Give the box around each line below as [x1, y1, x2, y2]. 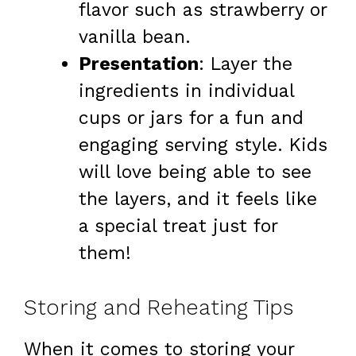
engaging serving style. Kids [79, 134, 327, 157]
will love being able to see [79, 161, 311, 184]
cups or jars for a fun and [79, 107, 304, 130]
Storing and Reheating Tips [24, 294, 293, 320]
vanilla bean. [79, 26, 191, 48]
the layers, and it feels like [79, 188, 317, 211]
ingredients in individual [79, 80, 294, 103]
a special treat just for [79, 215, 277, 238]
